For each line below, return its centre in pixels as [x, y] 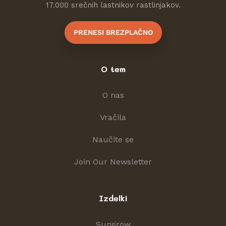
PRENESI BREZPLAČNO [113, 33]
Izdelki [113, 198]
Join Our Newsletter [113, 161]
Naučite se [113, 139]
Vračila [113, 117]
